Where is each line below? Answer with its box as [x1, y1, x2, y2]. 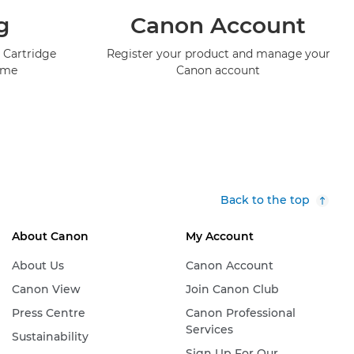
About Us [11, 258, 64, 273]
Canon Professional [185, 306, 296, 321]
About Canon [11, 229, 88, 244]
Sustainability [11, 330, 88, 345]
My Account [185, 229, 254, 244]
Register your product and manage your [106, 47, 330, 62]
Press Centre [11, 306, 85, 321]
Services [185, 322, 233, 337]
